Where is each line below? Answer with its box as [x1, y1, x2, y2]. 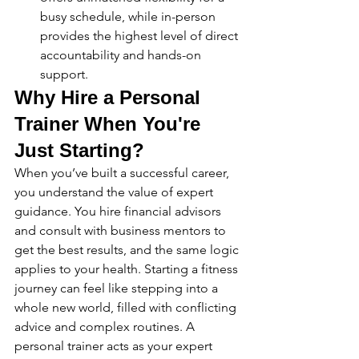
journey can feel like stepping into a [14, 280, 221, 296]
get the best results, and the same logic [14, 242, 242, 257]
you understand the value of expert [14, 184, 216, 200]
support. [40, 67, 88, 82]
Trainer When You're [14, 113, 206, 135]
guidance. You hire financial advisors [14, 204, 224, 219]
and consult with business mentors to [14, 223, 229, 238]
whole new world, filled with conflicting [14, 300, 240, 315]
